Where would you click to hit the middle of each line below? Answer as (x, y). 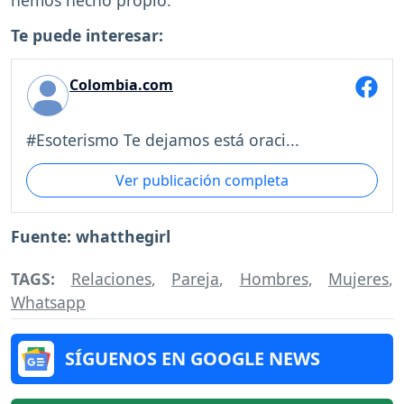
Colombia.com (121, 84)
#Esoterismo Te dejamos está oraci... (163, 140)
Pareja (195, 278)
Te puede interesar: (87, 35)
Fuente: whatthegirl (91, 237)
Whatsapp (48, 302)
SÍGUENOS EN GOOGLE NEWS (193, 358)
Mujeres (358, 278)
